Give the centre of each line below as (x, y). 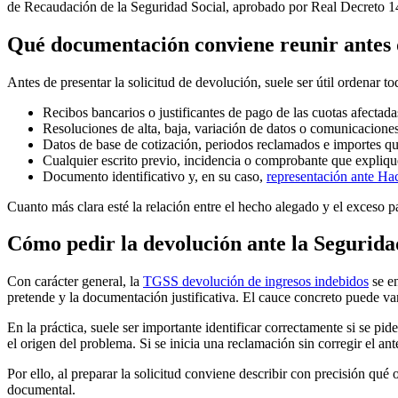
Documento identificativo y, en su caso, (155, 176)
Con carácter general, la (75, 282)
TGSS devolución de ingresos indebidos (256, 282)
